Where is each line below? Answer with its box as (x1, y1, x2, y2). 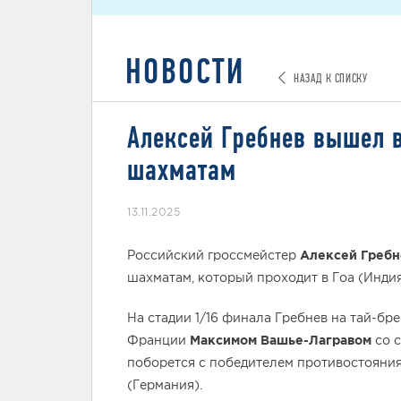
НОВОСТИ (125, 51, 245, 90)
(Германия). (127, 378, 202, 392)
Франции (127, 333, 190, 347)
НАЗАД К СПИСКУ (290, 72, 368, 85)
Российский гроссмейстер (127, 248, 300, 262)
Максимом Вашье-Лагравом (190, 333, 371, 347)
